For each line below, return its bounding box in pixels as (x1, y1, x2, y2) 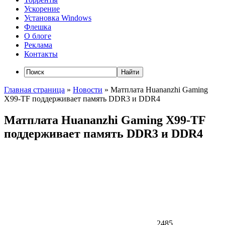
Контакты (24, 50, 58, 59)
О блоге (24, 32, 51, 41)
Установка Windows (24, 14, 91, 23)
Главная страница (4, 85, 65, 94)
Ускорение (24, 5, 60, 14)
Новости (73, 85, 102, 94)
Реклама (24, 41, 52, 50)
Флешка (24, 23, 51, 32)
